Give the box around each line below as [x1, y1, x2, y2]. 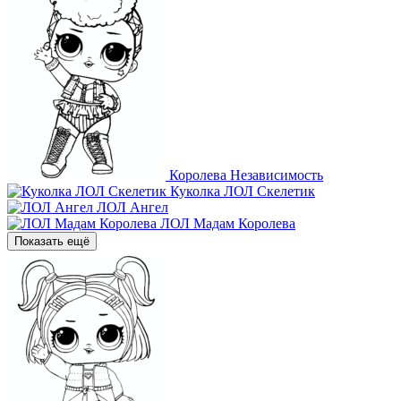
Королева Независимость [169, 166, 323, 183]
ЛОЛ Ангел [97, 199, 168, 215]
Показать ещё [14, 234, 90, 248]
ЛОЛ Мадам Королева [160, 215, 295, 231]
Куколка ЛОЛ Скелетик [170, 183, 315, 199]
